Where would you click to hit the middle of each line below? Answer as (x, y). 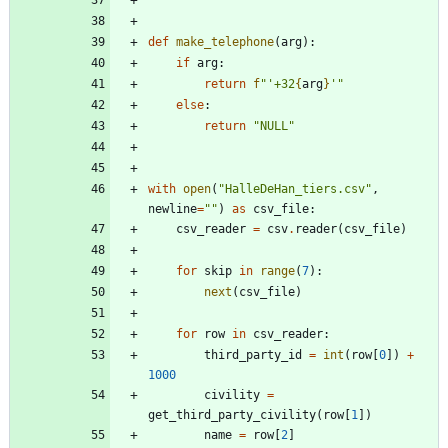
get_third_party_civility (232, 414)
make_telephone (225, 41)
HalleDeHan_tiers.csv (295, 188)
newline (172, 208)
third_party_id (253, 354)
